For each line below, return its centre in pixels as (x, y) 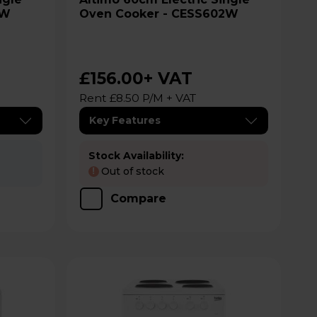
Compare (138, 198)
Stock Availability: (136, 156)
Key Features (125, 120)
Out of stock (132, 171)
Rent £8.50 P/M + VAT (137, 98)
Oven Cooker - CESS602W (158, 14)
